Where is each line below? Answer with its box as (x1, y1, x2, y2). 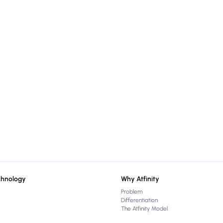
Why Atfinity (121, 174, 160, 183)
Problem (121, 188, 143, 195)
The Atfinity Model (121, 205, 168, 212)
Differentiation (121, 196, 158, 204)
